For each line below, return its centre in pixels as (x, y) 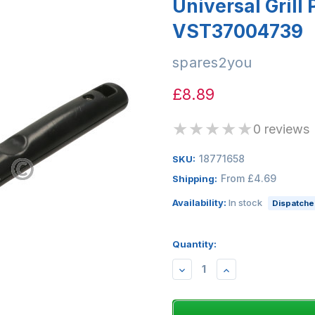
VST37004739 (238, 31)
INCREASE (248, 269)
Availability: (200, 202)
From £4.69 (248, 178)
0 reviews (281, 129)
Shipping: (195, 178)
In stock (245, 202)
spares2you (212, 62)
